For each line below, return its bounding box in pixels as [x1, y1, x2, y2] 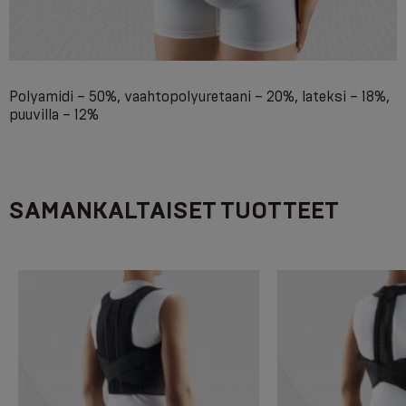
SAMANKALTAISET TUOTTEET [9, 196, 339, 226]
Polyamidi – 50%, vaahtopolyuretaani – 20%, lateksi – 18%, [9, 88, 390, 106]
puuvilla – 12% [9, 106, 99, 124]
